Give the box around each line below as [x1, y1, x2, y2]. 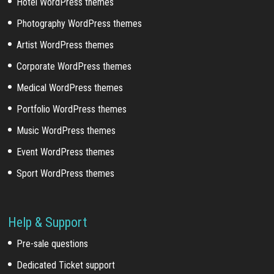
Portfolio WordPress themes [17, 103, 127, 116]
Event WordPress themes [17, 146, 115, 158]
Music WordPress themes [17, 125, 116, 137]
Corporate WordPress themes [17, 61, 132, 73]
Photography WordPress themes [17, 18, 143, 30]
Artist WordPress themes [17, 39, 114, 51]
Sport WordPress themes [17, 168, 115, 180]
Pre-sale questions [17, 238, 89, 250]
